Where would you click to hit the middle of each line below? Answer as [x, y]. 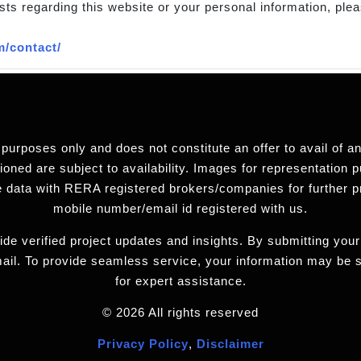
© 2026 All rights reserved [180, 312]
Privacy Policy [143, 344]
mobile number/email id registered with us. [180, 209]
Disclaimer [230, 344]
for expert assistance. [180, 280]
